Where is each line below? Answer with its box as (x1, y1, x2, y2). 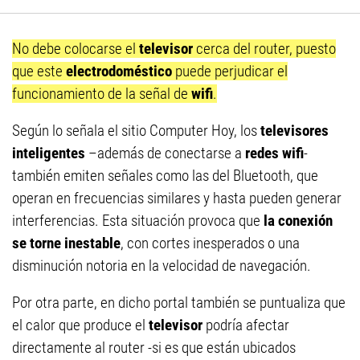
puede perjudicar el (175, 62, 288, 80)
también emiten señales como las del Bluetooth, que (12, 166, 318, 185)
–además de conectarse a (85, 144, 245, 162)
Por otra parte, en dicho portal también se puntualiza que (12, 293, 346, 312)
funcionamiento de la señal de (12, 84, 191, 103)
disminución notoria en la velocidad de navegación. (12, 256, 311, 275)
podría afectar (206, 316, 289, 334)
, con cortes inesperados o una (121, 234, 300, 252)
